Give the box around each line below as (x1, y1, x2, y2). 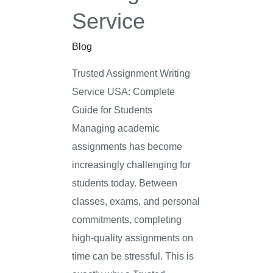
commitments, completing (72, 213, 182, 225)
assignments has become (72, 140, 183, 152)
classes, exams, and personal (72, 195, 200, 207)
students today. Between (72, 177, 178, 188)
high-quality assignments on (72, 232, 194, 243)
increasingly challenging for (72, 158, 191, 170)
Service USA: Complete (72, 85, 175, 97)
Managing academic (72, 122, 160, 133)
